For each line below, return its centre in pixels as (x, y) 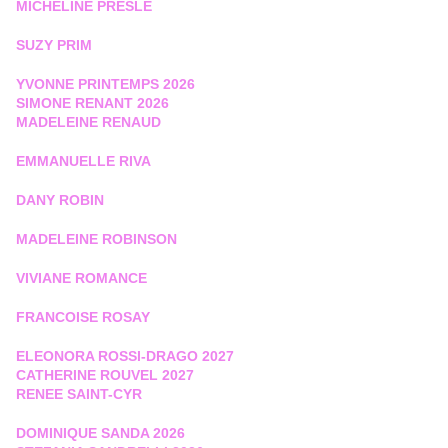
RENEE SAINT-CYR (79, 394)
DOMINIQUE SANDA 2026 (100, 433)
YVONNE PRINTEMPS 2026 (105, 84)
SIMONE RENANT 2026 (92, 103)
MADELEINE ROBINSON (96, 239)
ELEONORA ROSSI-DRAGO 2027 (125, 356)
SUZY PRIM (54, 45)
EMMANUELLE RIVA (83, 161)
